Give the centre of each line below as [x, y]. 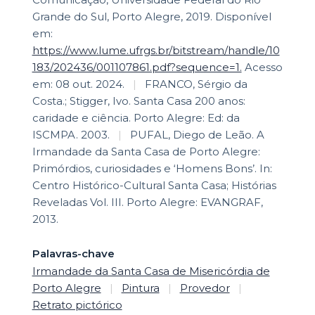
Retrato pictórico [77, 305]
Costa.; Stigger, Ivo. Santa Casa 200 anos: [139, 101]
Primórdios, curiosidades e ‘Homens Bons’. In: [152, 169]
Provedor [205, 288]
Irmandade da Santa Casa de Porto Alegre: [146, 152]
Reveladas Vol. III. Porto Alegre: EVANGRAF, [147, 202]
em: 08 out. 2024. [78, 84]
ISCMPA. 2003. [71, 135]
